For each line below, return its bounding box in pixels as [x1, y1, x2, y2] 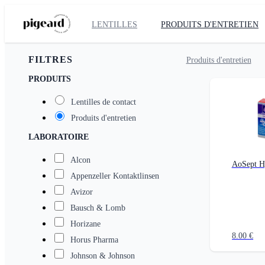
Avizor [70, 188, 93, 196]
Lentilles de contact [71, 98, 136, 106]
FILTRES [28, 54, 73, 64]
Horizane [70, 219, 101, 228]
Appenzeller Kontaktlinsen [70, 172, 159, 180]
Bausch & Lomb [70, 203, 125, 212]
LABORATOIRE [28, 132, 89, 141]
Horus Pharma [70, 235, 118, 244]
